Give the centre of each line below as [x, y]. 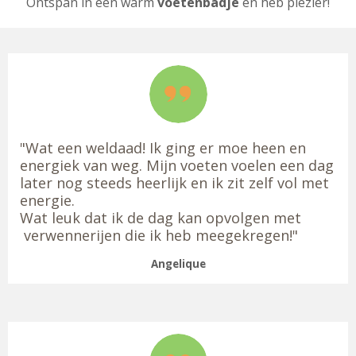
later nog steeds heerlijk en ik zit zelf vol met [174, 183]
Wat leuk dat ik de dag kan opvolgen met [161, 218]
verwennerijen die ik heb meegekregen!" [159, 236]
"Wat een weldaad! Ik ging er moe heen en [163, 148]
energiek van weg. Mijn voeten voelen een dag [177, 166]
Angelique [178, 264]
